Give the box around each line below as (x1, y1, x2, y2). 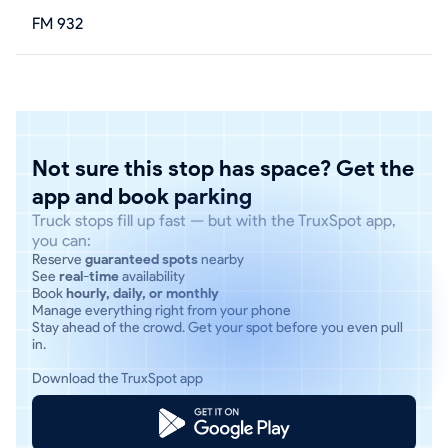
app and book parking (32, 183, 252, 210)
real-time (59, 268, 119, 285)
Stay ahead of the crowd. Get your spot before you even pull (32, 319, 403, 336)
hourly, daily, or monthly (66, 285, 219, 302)
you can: (32, 231, 91, 250)
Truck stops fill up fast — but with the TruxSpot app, (32, 211, 396, 230)
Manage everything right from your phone (32, 302, 291, 319)
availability (119, 268, 185, 285)
